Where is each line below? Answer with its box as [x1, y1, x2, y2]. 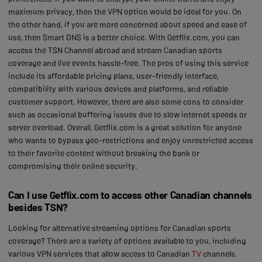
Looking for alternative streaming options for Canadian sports [8, 222, 231, 233]
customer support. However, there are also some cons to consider [8, 96, 243, 106]
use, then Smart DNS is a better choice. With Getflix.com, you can [8, 32, 240, 42]
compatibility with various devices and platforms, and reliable [8, 83, 228, 94]
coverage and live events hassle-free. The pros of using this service [8, 57, 249, 68]
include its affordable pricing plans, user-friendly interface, [8, 70, 219, 81]
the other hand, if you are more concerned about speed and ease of [8, 19, 247, 29]
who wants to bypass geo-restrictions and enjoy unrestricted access [8, 135, 253, 145]
